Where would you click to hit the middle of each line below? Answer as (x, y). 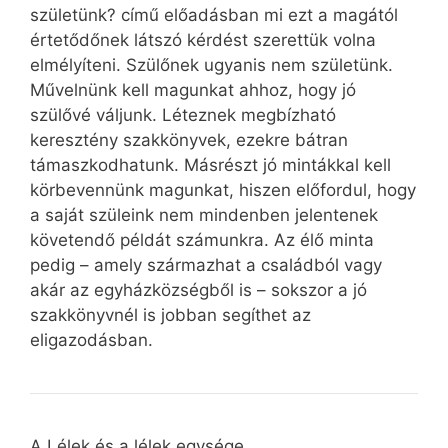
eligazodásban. (91, 339)
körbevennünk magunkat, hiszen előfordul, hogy (223, 189)
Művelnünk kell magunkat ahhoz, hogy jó (193, 89)
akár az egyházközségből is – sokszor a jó (198, 289)
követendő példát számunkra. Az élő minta (202, 239)
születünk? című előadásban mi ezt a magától (214, 14)
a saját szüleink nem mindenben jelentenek (204, 214)
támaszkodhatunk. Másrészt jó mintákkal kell (210, 164)
